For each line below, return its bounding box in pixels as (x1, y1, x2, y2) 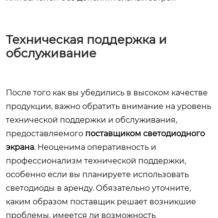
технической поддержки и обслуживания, (6, 115, 177, 125)
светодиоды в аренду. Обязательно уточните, (6, 183, 191, 193)
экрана (6, 143, 34, 152)
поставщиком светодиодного (85, 129, 205, 139)
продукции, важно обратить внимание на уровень (6, 102, 211, 111)
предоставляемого (6, 129, 85, 139)
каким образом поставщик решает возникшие (6, 197, 196, 207)
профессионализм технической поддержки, (6, 156, 186, 166)
